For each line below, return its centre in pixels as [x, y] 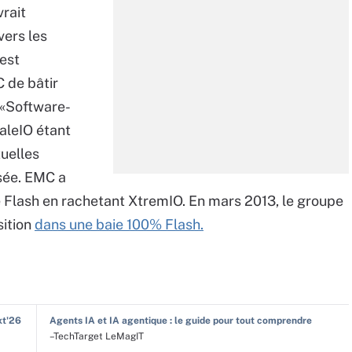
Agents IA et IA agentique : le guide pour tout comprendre [180, 321]
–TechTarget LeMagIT [96, 336]
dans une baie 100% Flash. [119, 224]
